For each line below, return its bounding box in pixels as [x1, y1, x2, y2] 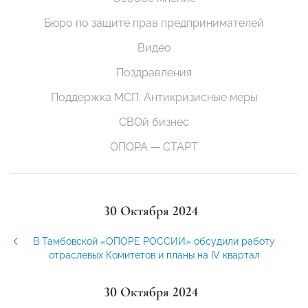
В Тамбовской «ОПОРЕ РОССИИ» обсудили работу [33, 236, 275, 247]
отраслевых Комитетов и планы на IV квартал [48, 250, 260, 261]
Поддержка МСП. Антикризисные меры [50, 91, 258, 104]
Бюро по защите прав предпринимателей [44, 16, 264, 30]
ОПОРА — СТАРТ [110, 140, 198, 154]
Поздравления [116, 66, 192, 80]
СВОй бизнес [119, 115, 189, 129]
